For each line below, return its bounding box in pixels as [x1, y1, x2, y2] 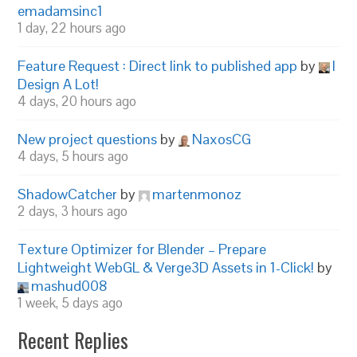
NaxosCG [192, 130, 252, 148]
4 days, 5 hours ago [18, 147, 129, 165]
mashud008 [31, 277, 108, 295]
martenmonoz [152, 185, 242, 203]
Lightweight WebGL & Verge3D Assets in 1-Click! [18, 258, 315, 277]
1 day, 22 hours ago [18, 19, 127, 37]
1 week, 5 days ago [18, 294, 124, 312]
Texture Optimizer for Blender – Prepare [18, 240, 267, 258]
